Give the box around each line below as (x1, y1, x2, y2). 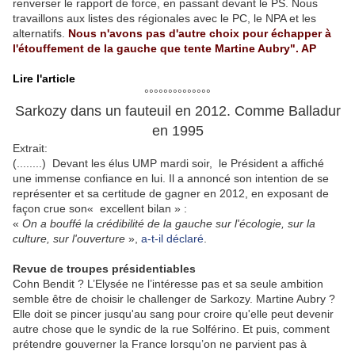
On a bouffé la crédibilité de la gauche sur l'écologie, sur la (22, 217, 315, 230)
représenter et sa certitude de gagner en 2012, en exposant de (13, 187, 329, 200)
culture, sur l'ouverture (13, 232, 125, 245)
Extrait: (13, 142, 48, 155)
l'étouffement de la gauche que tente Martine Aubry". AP (13, 42, 316, 55)
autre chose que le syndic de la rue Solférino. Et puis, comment (13, 323, 330, 335)
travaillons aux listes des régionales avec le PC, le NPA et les (13, 12, 316, 25)
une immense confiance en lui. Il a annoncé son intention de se (13, 172, 329, 185)
